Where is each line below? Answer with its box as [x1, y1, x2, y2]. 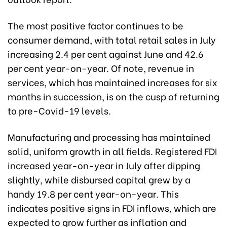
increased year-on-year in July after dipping [8, 158, 200, 172]
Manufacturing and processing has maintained [8, 130, 210, 143]
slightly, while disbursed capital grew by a [8, 172, 191, 186]
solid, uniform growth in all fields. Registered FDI [8, 144, 217, 158]
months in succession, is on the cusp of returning [8, 89, 219, 103]
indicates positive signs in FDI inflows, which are [8, 201, 216, 214]
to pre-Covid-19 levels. [8, 103, 111, 117]
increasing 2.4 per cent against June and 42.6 [8, 47, 204, 60]
